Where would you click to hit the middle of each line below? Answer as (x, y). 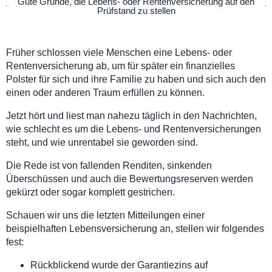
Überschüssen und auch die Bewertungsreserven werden (130, 178)
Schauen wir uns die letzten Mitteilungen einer (105, 215)
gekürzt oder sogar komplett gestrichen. (90, 192)
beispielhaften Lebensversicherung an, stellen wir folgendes (135, 228)
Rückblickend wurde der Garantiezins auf (119, 265)
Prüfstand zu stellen (136, 10)
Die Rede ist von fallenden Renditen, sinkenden (109, 165)
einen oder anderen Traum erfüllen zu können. (105, 92)
